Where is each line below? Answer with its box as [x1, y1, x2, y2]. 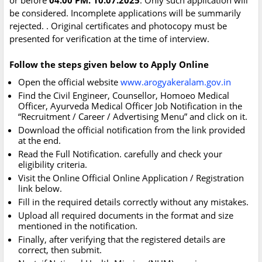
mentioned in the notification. [18, 220, 137, 232]
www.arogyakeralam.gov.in [120, 76, 231, 88]
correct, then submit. [18, 244, 102, 256]
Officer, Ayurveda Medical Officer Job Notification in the [18, 100, 242, 112]
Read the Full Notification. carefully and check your [18, 148, 222, 160]
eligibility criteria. [18, 158, 87, 171]
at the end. [18, 135, 61, 147]
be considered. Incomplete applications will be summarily [9, 7, 241, 19]
